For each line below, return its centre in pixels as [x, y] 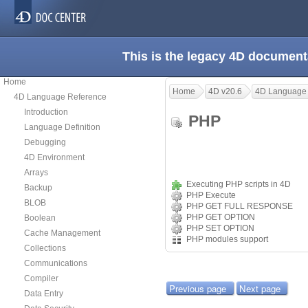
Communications [56, 263]
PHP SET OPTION [220, 229]
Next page [260, 289]
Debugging [45, 142]
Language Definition [62, 127]
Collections [45, 248]
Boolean [40, 218]
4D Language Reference [60, 97]
